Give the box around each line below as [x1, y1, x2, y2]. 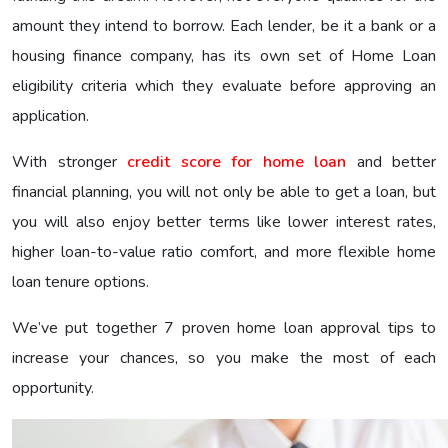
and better [346, 150, 436, 173]
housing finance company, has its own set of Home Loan [12, 44, 436, 67]
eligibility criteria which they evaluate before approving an [12, 74, 436, 97]
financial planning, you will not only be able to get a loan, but [12, 180, 436, 203]
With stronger [12, 150, 127, 173]
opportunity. [12, 376, 94, 399]
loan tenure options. [12, 270, 149, 293]
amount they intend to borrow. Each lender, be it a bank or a [12, 14, 436, 37]
